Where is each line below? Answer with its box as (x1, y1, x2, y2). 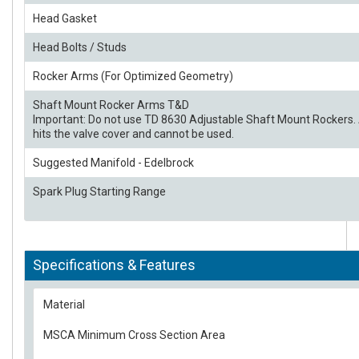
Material (43, 298, 85, 311)
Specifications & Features (33, 256, 196, 273)
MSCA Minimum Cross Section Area (43, 329, 225, 341)
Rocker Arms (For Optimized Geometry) (33, 70, 233, 83)
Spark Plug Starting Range (33, 185, 166, 198)
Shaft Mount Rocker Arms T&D (33, 99, 189, 111)
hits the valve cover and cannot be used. (33, 127, 234, 140)
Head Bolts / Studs (33, 41, 127, 54)
